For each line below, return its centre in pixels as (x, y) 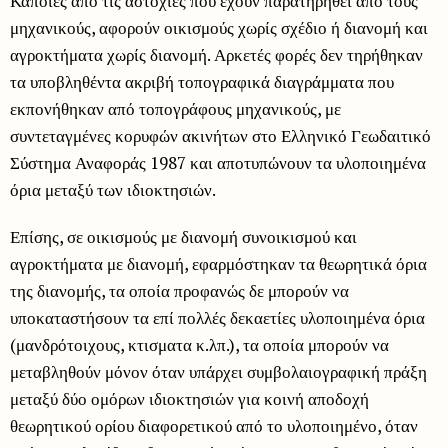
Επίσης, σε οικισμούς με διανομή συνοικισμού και (183, 237)
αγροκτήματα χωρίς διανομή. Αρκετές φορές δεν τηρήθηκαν (216, 55)
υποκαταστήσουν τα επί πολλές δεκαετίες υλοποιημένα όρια (217, 318)
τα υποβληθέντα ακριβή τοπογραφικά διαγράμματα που (202, 82)
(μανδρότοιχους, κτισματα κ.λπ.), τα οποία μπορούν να (199, 345)
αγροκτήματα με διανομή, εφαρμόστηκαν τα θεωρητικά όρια (218, 264)
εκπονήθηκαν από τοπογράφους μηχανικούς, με (175, 109)
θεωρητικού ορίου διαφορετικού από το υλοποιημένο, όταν (214, 426)
